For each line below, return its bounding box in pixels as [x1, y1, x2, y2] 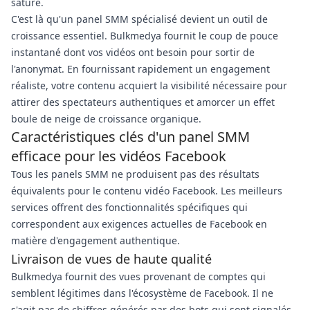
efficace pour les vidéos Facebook [11, 147, 226, 165]
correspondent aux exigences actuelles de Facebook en [11, 217, 267, 230]
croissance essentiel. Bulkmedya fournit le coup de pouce [11, 29, 278, 42]
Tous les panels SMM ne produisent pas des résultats [11, 167, 259, 181]
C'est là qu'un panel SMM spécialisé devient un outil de [11, 12, 268, 26]
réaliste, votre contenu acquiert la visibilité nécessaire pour [11, 79, 287, 92]
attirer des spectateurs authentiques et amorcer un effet [11, 95, 275, 109]
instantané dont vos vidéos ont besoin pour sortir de [11, 46, 255, 59]
